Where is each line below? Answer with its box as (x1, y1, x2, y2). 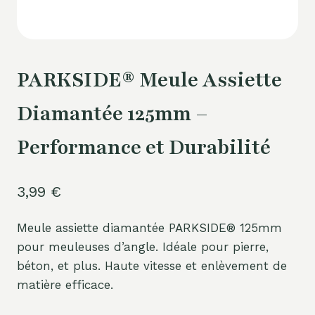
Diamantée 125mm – (17, 101, 208, 128)
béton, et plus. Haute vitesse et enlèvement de (17, 258, 287, 273)
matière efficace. (17, 277, 113, 292)
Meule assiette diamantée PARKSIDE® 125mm (17, 220, 282, 235)
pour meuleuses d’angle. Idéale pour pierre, (17, 239, 269, 254)
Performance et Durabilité (17, 134, 271, 162)
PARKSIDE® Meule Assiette (17, 67, 282, 94)
